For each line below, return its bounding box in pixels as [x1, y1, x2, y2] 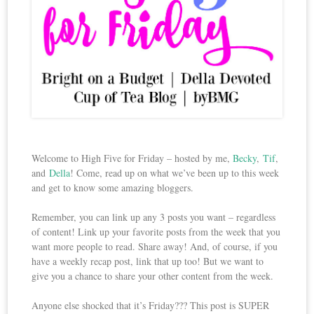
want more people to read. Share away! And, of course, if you [32, 240, 278, 254]
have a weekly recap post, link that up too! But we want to [32, 254, 264, 268]
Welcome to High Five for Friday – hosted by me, [32, 151, 233, 165]
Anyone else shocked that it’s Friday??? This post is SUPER [32, 299, 270, 313]
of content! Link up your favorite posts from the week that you [32, 225, 281, 239]
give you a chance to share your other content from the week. [32, 269, 274, 283]
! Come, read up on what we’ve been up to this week [70, 166, 280, 180]
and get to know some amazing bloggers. [32, 181, 194, 195]
